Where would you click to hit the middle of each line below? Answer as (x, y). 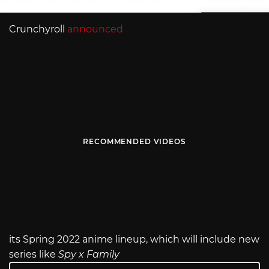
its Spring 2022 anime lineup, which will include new (134, 240)
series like (34, 255)
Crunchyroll (38, 29)
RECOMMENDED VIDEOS (134, 142)
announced (95, 29)
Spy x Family (89, 255)
